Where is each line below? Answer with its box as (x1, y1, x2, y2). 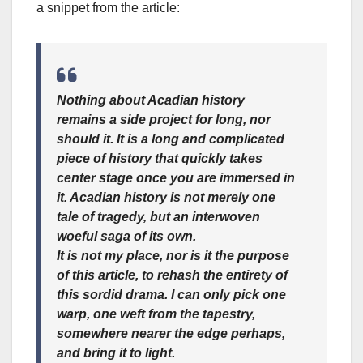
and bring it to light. (57, 346, 175, 361)
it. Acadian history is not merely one (57, 190, 275, 205)
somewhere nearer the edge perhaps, (57, 327, 285, 341)
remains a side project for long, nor (57, 113, 271, 127)
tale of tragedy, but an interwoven (57, 210, 260, 224)
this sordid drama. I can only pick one (57, 288, 286, 302)
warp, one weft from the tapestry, (57, 307, 255, 322)
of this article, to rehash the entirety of (57, 268, 288, 283)
